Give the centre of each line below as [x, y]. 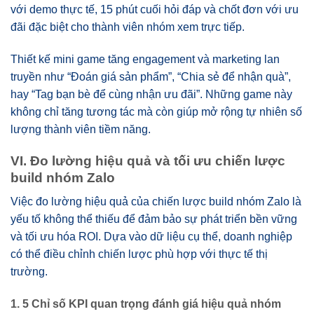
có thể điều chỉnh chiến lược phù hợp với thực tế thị [139, 254]
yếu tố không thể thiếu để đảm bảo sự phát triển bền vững [154, 219]
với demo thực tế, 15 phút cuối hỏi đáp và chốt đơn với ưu [155, 10]
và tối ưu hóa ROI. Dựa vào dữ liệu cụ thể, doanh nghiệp [151, 237]
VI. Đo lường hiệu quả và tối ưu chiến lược [148, 161]
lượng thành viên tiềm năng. [81, 129]
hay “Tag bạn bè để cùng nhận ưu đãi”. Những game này [151, 94]
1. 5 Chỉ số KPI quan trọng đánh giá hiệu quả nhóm [146, 304]
